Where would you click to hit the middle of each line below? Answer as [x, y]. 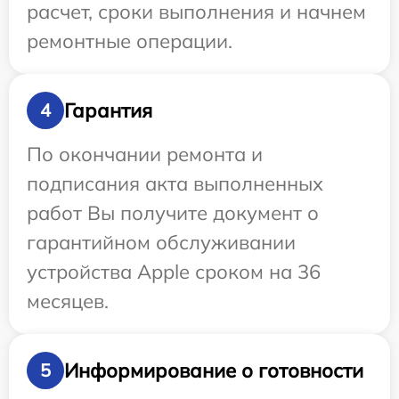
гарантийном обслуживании [161, 243]
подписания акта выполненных [175, 184]
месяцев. [68, 301]
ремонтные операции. [130, 41]
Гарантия [108, 110]
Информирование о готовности [214, 370]
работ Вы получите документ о [173, 213]
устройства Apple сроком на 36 [174, 272]
